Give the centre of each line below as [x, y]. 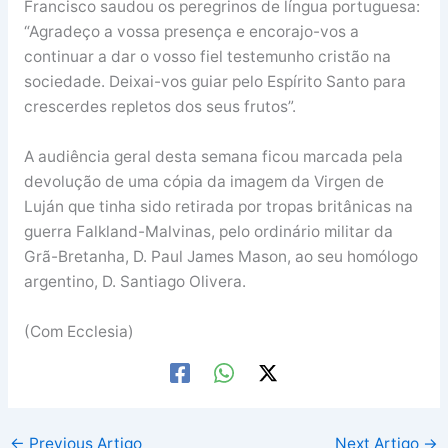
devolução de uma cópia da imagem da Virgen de [203, 182]
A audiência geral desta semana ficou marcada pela [213, 157]
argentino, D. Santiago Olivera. [134, 282]
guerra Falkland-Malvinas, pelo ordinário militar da [208, 232]
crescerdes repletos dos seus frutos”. [159, 107]
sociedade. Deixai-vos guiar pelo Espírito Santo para [214, 82]
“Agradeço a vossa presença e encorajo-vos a [191, 32]
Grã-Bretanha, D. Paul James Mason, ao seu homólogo [220, 257]
